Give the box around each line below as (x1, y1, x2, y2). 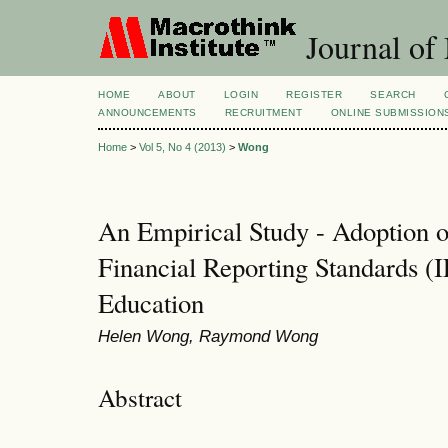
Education (98, 285, 204, 322)
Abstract (98, 380, 182, 414)
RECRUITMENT (224, 107, 303, 118)
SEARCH (370, 89, 416, 100)
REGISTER (286, 89, 343, 100)
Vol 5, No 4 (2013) (139, 141, 226, 154)
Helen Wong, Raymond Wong (98, 326, 318, 347)
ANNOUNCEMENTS (98, 107, 197, 118)
